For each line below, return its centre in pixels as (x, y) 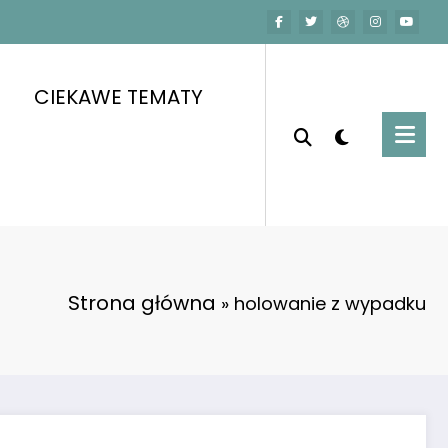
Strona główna (142, 302)
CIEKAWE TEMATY (118, 96)
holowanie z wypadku (330, 303)
